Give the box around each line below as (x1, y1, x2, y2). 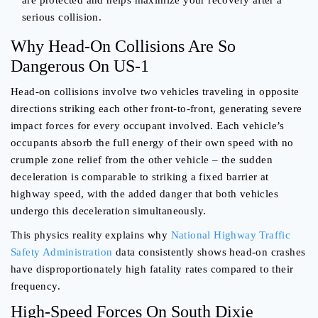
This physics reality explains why (11, 229, 171, 241)
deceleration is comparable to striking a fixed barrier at (11, 171, 269, 183)
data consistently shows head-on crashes (112, 246, 306, 258)
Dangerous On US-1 (11, 57, 149, 76)
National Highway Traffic (170, 229, 291, 241)
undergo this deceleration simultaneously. (11, 205, 207, 217)
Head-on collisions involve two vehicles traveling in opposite (11, 86, 300, 98)
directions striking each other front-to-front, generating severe (11, 103, 302, 115)
